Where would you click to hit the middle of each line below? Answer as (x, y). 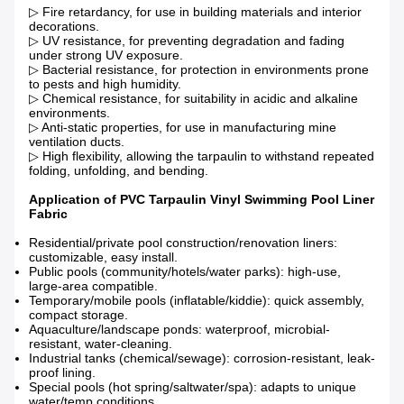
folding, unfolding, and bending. (119, 171)
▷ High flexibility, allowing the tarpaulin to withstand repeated (202, 156)
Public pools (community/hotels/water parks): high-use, (185, 272)
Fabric (48, 214)
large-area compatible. (93, 286)
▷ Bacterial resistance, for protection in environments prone (199, 70)
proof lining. (62, 373)
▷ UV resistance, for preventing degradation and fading (187, 41)
